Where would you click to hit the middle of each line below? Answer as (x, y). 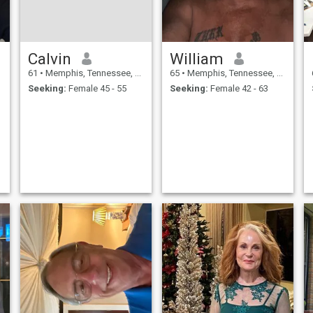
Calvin (49, 58)
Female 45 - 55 (96, 89)
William (196, 58)
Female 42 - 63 (238, 89)
